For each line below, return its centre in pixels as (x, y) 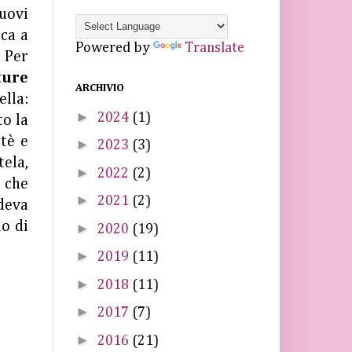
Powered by (114, 48)
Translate (214, 48)
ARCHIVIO (100, 88)
